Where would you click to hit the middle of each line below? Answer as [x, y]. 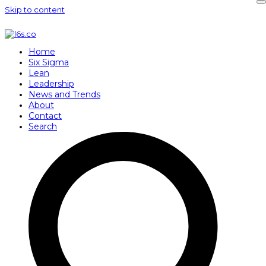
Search [43, 126]
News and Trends [64, 94]
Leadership [51, 84]
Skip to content [35, 9]
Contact [45, 116]
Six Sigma [49, 62]
